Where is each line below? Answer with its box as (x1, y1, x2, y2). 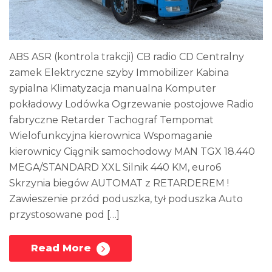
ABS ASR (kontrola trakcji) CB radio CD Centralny (9, 50, 244, 63)
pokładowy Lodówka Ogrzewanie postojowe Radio (9, 98, 254, 110)
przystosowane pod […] (9, 208, 120, 220)
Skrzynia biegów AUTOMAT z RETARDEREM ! (9, 177, 229, 189)
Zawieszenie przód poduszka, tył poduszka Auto (9, 192, 243, 205)
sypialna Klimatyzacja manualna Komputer (9, 82, 216, 94)
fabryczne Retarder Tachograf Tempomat (9, 114, 214, 126)
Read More (31, 242, 94, 254)
